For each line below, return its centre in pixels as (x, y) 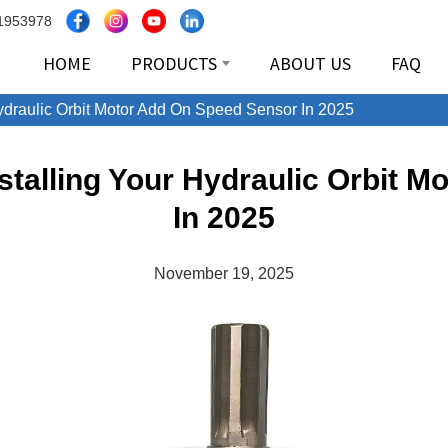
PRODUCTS (174, 64)
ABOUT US (311, 64)
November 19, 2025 (224, 274)
